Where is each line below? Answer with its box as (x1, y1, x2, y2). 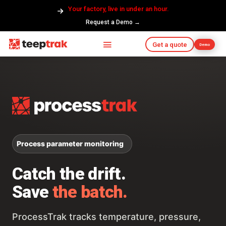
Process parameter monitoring (17, 139, 124, 148)
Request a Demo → (86, 18, 140, 26)
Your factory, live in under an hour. (68, 5, 169, 13)
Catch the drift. (12, 163, 126, 184)
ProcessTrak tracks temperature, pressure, (12, 211, 201, 222)
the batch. (52, 182, 128, 202)
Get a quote (152, 40, 187, 48)
